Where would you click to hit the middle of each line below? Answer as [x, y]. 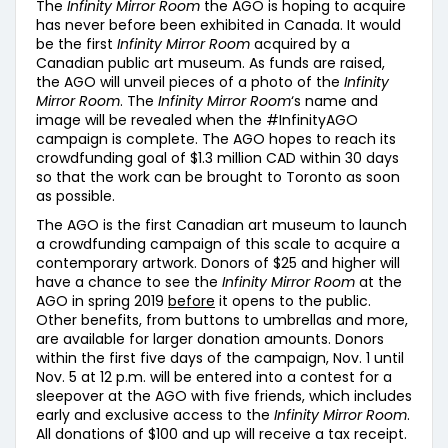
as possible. [75, 196]
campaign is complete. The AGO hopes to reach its [216, 139]
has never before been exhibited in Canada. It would [218, 25]
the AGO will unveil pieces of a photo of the [190, 82]
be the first [76, 44]
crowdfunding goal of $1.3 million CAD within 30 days [217, 158]
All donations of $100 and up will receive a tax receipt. [221, 434]
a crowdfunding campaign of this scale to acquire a [218, 244]
